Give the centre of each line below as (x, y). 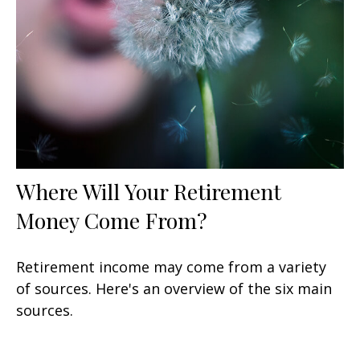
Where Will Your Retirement (149, 192)
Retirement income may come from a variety (171, 267)
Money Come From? (112, 221)
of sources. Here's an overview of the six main (174, 289)
